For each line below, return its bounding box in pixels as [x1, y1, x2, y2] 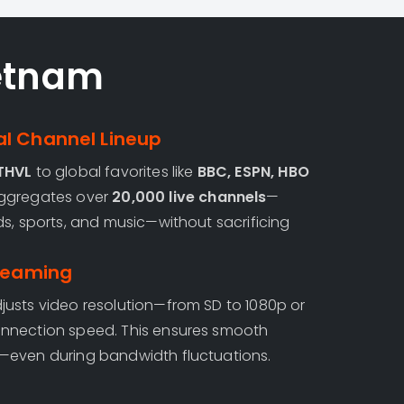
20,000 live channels [112, 187, 267, 207]
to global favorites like [32, 161, 197, 182]
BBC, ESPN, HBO [197, 161, 309, 182]
